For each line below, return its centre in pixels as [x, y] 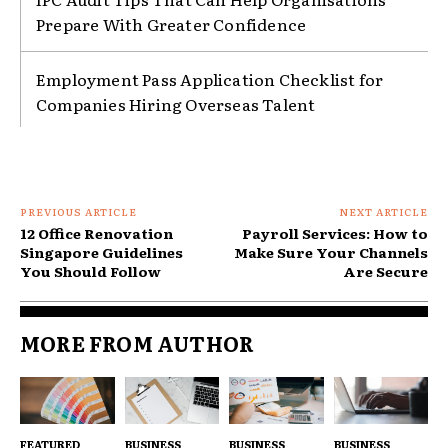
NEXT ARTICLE [383, 211]
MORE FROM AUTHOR [137, 342]
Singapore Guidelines [101, 251]
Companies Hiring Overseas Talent [176, 103]
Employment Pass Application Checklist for [210, 78]
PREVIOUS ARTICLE [78, 211]
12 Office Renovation [96, 232]
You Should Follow [90, 270]
